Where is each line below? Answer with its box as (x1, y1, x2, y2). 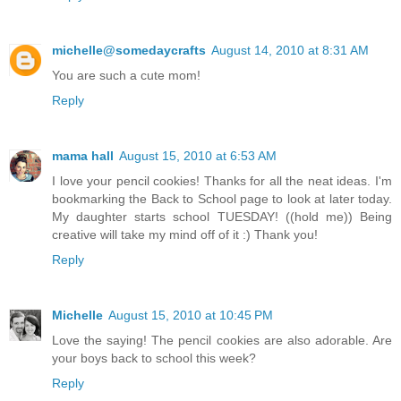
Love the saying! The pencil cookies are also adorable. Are (52, 332, 392, 347)
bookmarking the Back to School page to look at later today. (52, 191, 392, 206)
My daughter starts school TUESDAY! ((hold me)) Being (52, 209, 392, 224)
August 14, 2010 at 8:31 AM (211, 42, 369, 57)
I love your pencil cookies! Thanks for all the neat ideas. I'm (52, 173, 392, 188)
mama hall (52, 148, 114, 163)
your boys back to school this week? (52, 350, 256, 365)
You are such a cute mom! (52, 67, 200, 82)
